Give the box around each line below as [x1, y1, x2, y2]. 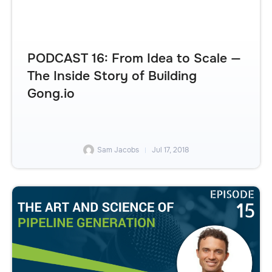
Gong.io [27, 85, 75, 101]
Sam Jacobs [97, 145, 139, 155]
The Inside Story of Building [27, 67, 197, 84]
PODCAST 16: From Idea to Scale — [27, 50, 241, 66]
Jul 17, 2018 [152, 145, 189, 155]
